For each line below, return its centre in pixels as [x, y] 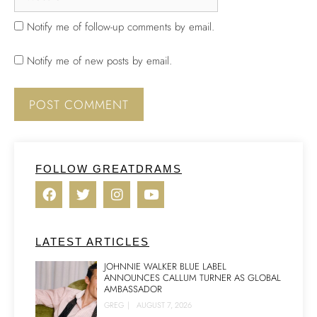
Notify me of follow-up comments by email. [121, 27]
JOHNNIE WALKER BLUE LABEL [165, 266]
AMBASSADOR [133, 289]
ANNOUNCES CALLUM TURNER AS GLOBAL [192, 277]
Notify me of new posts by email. [99, 61]
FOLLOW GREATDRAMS [109, 168]
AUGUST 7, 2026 [164, 305]
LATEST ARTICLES [92, 241]
